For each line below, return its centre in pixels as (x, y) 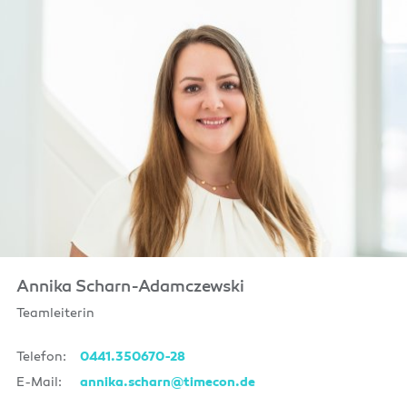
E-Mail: (39, 382)
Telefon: (41, 357)
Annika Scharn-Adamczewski (130, 288)
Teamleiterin (55, 313)
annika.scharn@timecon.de (167, 383)
